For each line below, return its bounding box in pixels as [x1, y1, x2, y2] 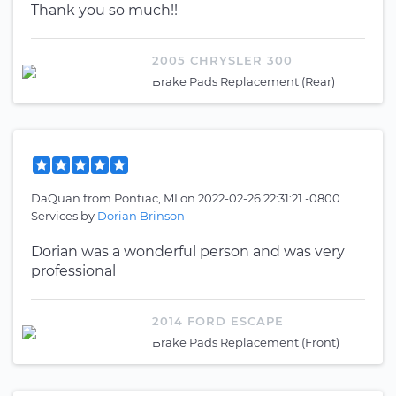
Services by [31, 209, 97, 223]
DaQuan [31, 191, 83, 205]
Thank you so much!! [31, 2, 178, 19]
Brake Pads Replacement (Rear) [152, 74, 335, 88]
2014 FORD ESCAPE [152, 314, 284, 328]
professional [31, 263, 116, 279]
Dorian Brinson [97, 209, 185, 223]
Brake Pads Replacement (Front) [152, 335, 339, 349]
